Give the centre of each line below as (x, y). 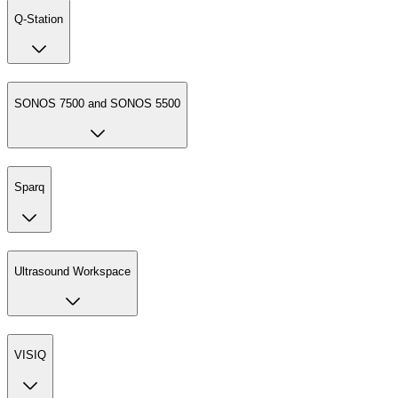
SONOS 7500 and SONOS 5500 (97, 103)
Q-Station (39, 20)
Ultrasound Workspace (72, 271)
